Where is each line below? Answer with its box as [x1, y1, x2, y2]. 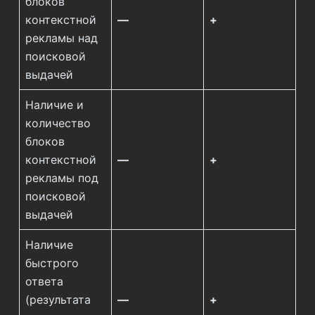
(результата [25, 292, 91, 307]
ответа [25, 274, 63, 289]
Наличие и [25, 98, 84, 112]
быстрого [25, 256, 79, 271]
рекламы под [25, 171, 98, 186]
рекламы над [25, 31, 98, 46]
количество [25, 116, 91, 131]
